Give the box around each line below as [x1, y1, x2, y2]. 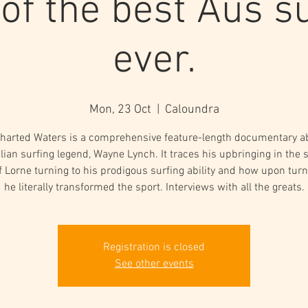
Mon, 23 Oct [89, 102, 151, 117]
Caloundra [164, 102, 219, 117]
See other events [114, 257, 194, 271]
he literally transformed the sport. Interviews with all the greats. [3, 181, 305, 195]
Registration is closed [103, 241, 205, 254]
